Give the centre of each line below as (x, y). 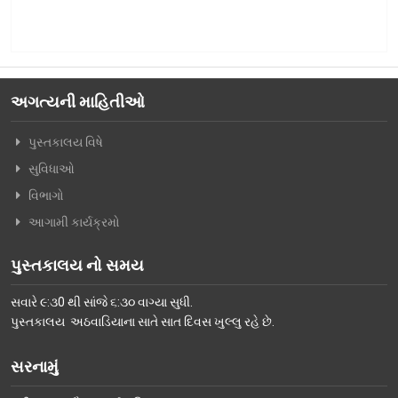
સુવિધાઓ (52, 168)
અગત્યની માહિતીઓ (78, 101)
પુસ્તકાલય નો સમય (77, 265)
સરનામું (35, 366)
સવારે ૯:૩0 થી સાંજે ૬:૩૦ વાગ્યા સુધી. (102, 302)
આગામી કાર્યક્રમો (74, 222)
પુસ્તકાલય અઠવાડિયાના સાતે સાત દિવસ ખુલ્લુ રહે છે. (143, 321)
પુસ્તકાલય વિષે (66, 142)
